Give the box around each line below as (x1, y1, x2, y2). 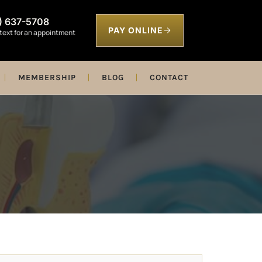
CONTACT (149, 73, 188, 82)
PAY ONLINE (108, 25, 163, 35)
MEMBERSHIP (18, 73, 76, 82)
